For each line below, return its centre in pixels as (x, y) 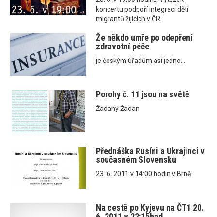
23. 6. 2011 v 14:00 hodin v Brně (144, 174)
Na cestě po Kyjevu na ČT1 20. (150, 207)
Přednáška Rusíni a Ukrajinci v (151, 151)
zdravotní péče (123, 46)
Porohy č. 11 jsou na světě (143, 94)
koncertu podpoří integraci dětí (142, 9)
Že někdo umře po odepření (145, 38)
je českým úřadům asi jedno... (141, 61)
